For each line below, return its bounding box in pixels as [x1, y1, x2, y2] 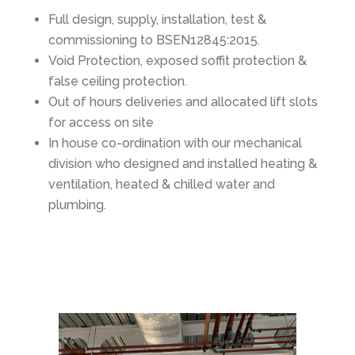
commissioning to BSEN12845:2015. [48, 32, 260, 48]
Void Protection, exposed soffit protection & [48, 53, 307, 68]
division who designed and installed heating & [48, 156, 317, 171]
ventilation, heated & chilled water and [48, 177, 275, 192]
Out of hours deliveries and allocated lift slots [48, 94, 318, 109]
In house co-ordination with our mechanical [48, 136, 302, 151]
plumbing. [48, 197, 106, 212]
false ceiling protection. [48, 74, 187, 89]
